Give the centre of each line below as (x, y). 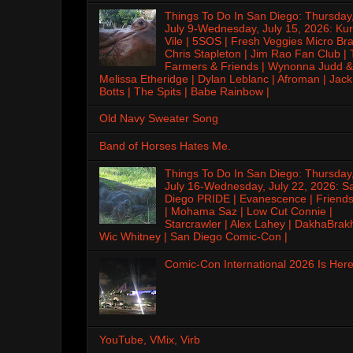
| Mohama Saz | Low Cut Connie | (248, 211)
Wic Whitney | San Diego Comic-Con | (193, 236)
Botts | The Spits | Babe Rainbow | (184, 91)
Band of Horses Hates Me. (165, 146)
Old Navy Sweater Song (159, 119)
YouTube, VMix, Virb (150, 339)
